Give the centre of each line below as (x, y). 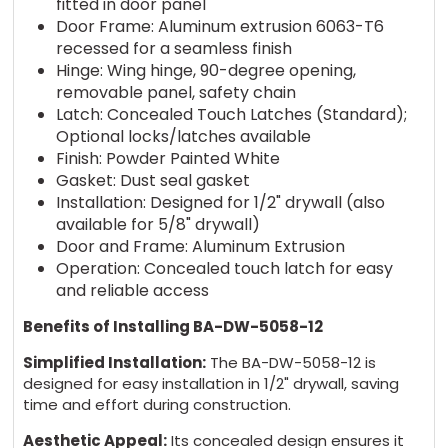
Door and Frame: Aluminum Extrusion (200, 247)
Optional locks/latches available (183, 137)
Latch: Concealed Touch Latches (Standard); (231, 115)
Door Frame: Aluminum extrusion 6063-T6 (219, 27)
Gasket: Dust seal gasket (152, 181)
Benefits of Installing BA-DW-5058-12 (173, 327)
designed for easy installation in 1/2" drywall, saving (211, 384)
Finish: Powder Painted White (167, 159)
